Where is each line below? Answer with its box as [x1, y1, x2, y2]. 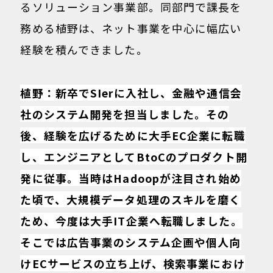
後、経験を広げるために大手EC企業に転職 [20, 127, 246, 143]
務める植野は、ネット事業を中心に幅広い [20, 20, 242, 37]
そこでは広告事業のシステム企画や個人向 [20, 233, 241, 250]
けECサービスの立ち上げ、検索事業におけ [20, 255, 245, 271]
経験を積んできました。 [20, 41, 148, 58]
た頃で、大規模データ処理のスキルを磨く [20, 191, 241, 207]
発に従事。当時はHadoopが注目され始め [20, 169, 241, 186]
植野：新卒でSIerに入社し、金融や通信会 [20, 84, 242, 101]
